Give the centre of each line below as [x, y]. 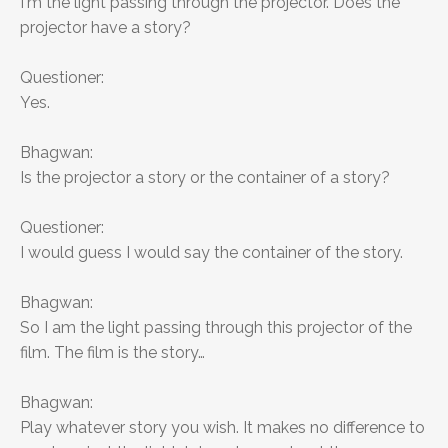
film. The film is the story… [112, 353]
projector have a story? [105, 28]
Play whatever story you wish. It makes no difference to [222, 428]
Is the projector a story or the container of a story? [205, 178]
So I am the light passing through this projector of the [216, 328]
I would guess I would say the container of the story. [211, 253]
